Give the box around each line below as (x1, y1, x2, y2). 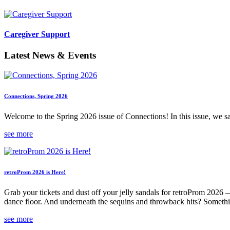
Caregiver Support (4, 30, 70, 39)
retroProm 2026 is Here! (4, 169, 66, 176)
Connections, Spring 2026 (4, 93, 68, 100)
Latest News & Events (4, 50, 96, 61)
